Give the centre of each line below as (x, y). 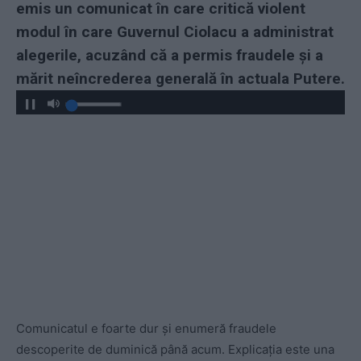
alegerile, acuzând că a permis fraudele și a (170, 55)
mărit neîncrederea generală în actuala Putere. (180, 78)
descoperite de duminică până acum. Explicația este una (175, 349)
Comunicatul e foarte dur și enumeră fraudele (146, 328)
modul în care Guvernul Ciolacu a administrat (175, 31)
